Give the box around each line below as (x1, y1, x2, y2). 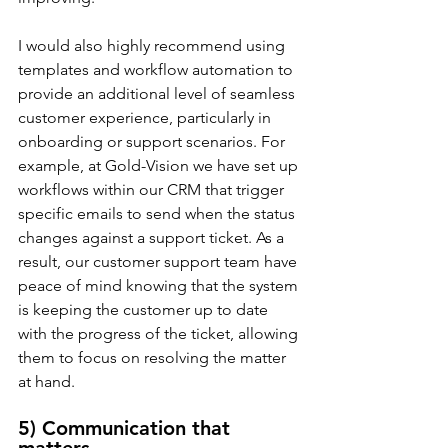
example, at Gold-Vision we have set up (18, 156, 302, 175)
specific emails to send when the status (18, 204, 299, 223)
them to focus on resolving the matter (18, 348, 290, 367)
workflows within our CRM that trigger (18, 180, 288, 199)
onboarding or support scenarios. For (18, 132, 289, 151)
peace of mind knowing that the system (18, 276, 302, 295)
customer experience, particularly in (18, 108, 275, 127)
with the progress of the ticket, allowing (18, 324, 302, 343)
